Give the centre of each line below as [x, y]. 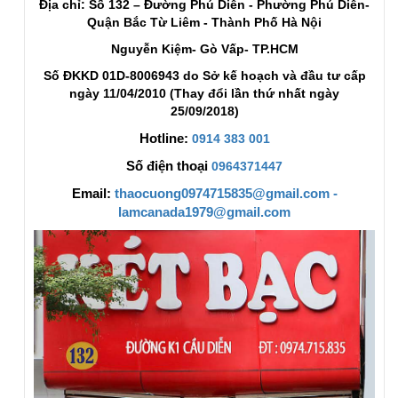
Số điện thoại [169, 165]
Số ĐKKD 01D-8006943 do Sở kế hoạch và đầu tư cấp [204, 75]
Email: [91, 193]
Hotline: [165, 138]
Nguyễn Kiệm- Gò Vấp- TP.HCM [204, 48]
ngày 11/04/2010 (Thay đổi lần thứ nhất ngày [204, 93]
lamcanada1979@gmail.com [204, 211]
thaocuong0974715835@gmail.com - [226, 193]
